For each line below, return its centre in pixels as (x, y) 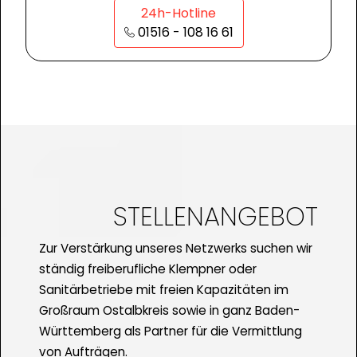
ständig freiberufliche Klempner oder (148, 269)
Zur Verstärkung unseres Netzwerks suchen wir (176, 249)
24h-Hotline (178, 14)
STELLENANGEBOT (216, 217)
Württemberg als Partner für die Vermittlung (171, 331)
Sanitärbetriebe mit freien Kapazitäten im (164, 290)
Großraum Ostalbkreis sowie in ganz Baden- (169, 311)
